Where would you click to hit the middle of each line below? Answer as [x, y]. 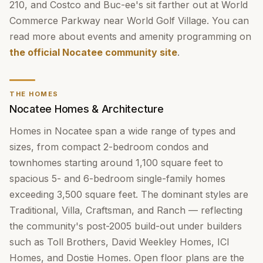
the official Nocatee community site [93, 52]
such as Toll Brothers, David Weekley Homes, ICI [119, 242]
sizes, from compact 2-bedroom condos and [109, 147]
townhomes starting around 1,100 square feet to [116, 163]
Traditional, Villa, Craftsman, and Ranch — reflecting [126, 210]
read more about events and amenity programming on [130, 36]
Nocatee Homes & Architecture [87, 109]
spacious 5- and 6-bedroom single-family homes [117, 178]
